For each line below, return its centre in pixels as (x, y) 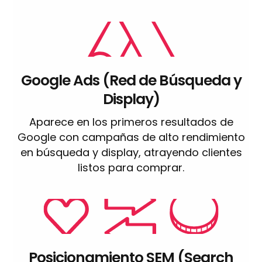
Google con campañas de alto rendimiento (131, 137)
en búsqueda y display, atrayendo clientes (131, 152)
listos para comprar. (131, 167)
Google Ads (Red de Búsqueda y (131, 80)
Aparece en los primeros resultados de (131, 122)
